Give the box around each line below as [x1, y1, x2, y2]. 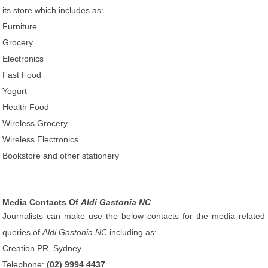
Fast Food [2, 70, 42, 80]
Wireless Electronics [2, 135, 79, 144]
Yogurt [2, 86, 28, 96]
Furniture [2, 22, 38, 31]
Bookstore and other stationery [2, 151, 120, 160]
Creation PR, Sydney [2, 243, 82, 253]
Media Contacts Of [2, 197, 81, 207]
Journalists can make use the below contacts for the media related [2, 211, 266, 221]
